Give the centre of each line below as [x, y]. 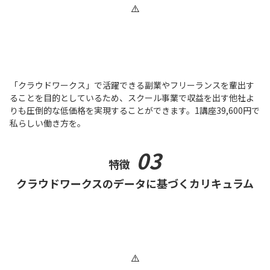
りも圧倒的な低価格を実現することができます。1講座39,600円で [135, 110]
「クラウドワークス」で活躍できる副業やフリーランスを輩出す [132, 85]
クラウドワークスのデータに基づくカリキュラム [135, 183]
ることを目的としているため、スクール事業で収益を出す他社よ [132, 97]
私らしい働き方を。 [48, 123]
